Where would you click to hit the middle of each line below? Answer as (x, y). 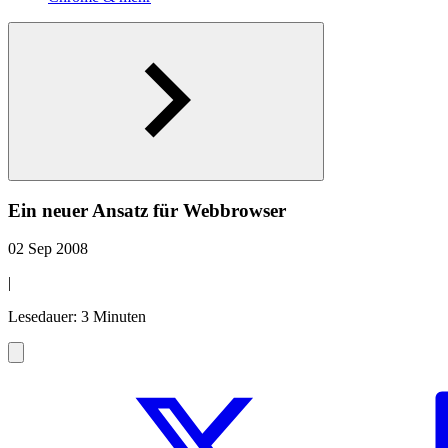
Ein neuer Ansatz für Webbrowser (147, 210)
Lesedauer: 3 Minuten (77, 317)
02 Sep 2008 (48, 249)
